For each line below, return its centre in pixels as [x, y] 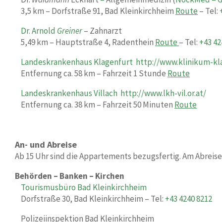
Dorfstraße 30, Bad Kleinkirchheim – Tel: [93, 199]
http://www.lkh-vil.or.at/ [163, 93]
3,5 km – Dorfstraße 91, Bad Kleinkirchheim [98, 11]
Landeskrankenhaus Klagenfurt [77, 62]
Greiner [70, 31]
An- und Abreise [46, 144]
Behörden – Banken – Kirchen [70, 176]
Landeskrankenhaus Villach [69, 93]
